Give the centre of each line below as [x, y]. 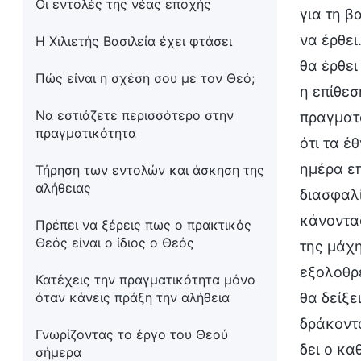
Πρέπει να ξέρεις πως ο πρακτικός [143, 225]
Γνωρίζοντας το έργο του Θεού [132, 334]
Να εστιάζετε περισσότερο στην [135, 115]
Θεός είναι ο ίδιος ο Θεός [115, 243]
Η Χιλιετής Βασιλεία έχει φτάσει [134, 41]
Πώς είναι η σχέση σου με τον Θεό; [145, 78]
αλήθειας [63, 188]
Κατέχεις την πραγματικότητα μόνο [145, 280]
